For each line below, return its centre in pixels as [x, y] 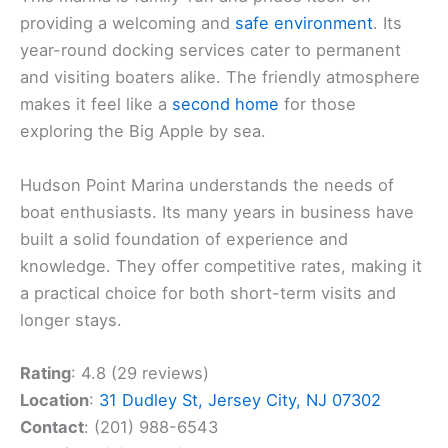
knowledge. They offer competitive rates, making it [221, 265]
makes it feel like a [96, 104]
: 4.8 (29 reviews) [140, 372]
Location [54, 399]
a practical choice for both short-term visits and [208, 292]
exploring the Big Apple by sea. [143, 131]
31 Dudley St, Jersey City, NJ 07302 [240, 399]
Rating [45, 372]
